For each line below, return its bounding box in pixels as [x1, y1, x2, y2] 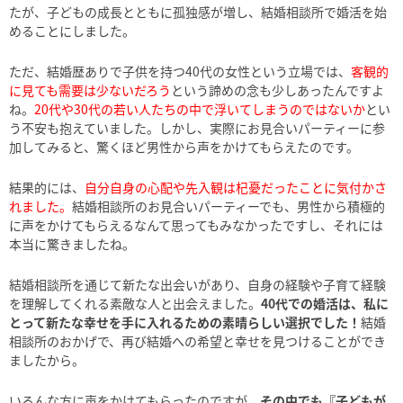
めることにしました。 [9, 22, 135, 40]
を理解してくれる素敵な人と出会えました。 [9, 294, 261, 313]
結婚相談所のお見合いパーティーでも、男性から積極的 [72, 197, 385, 216]
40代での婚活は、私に [261, 294, 389, 313]
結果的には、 [9, 178, 85, 197]
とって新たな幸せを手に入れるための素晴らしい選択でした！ [9, 313, 361, 332]
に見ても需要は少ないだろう [9, 81, 171, 100]
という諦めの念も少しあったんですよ [171, 81, 384, 100]
